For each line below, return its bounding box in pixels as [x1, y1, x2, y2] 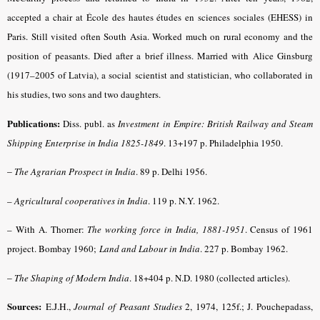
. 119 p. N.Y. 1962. [148, 194, 219, 207]
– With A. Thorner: [7, 223, 88, 236]
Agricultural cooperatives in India [14, 194, 148, 207]
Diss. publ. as [60, 116, 119, 130]
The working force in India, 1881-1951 [87, 223, 245, 236]
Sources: [7, 299, 41, 314]
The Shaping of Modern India [14, 271, 129, 284]
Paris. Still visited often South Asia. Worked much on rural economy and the [7, 30, 313, 44]
